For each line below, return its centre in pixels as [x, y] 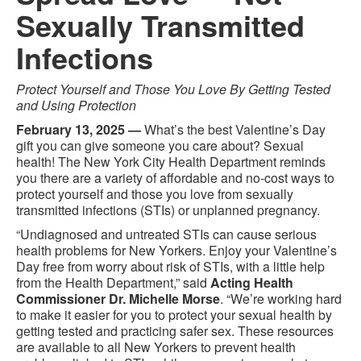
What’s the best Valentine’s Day [233, 129]
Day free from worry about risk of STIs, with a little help [170, 266]
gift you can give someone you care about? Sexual [160, 145]
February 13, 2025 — [79, 129]
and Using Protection [76, 105]
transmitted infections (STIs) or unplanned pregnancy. [168, 210]
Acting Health [252, 282]
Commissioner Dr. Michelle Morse [118, 299]
